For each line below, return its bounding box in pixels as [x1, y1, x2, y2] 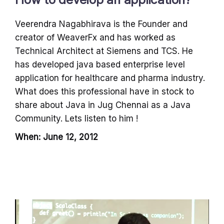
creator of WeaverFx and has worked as [15, 32, 175, 43]
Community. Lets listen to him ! [15, 113, 138, 124]
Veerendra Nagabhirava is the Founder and [15, 19, 187, 29]
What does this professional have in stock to [15, 86, 194, 97]
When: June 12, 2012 [15, 132, 98, 142]
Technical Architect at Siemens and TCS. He [15, 46, 193, 56]
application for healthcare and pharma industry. [15, 73, 205, 83]
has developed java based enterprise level [15, 59, 185, 70]
